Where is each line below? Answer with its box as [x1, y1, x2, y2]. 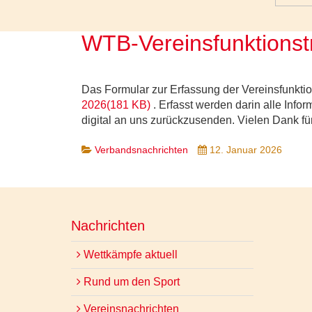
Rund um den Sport [81, 276, 180, 288]
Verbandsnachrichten [95, 144, 188, 155]
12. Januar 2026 [210, 144, 282, 155]
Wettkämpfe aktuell [81, 249, 178, 260]
